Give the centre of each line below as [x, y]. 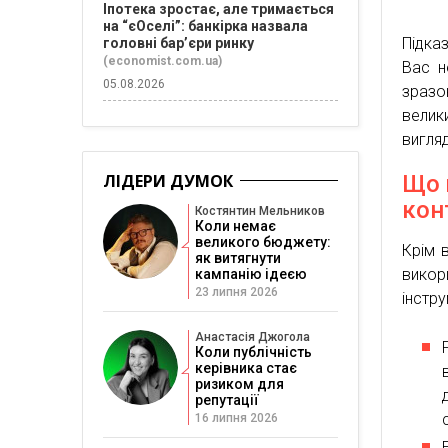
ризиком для [239, 384]
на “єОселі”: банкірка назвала [205, 26]
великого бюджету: [263, 242]
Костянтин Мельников [260, 211]
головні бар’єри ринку [178, 43]
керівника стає [246, 368]
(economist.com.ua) [162, 61]
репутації [227, 400]
